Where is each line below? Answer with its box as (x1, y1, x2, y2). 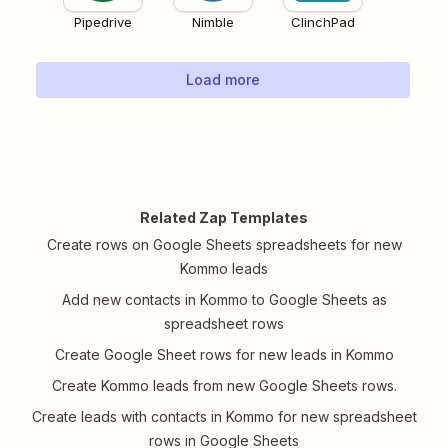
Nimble (192, 14, 234, 31)
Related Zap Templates (140, 209, 308, 227)
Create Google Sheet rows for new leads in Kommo (54, 346, 394, 364)
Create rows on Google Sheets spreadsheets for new (46, 236, 402, 254)
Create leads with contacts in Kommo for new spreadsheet (31, 408, 417, 426)
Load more (186, 71, 260, 89)
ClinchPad (291, 14, 355, 31)
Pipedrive (74, 14, 132, 31)
